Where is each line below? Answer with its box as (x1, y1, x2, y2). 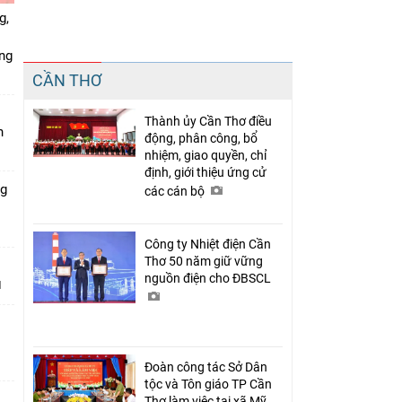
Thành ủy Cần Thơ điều (144, 113, 272, 128)
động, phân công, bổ (144, 130, 258, 145)
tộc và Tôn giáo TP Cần (144, 376, 272, 391)
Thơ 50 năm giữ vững (144, 253, 263, 268)
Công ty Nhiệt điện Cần (144, 236, 271, 251)
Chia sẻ (116, 54, 157, 66)
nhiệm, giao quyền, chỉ (144, 147, 267, 162)
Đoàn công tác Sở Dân (144, 359, 267, 374)
